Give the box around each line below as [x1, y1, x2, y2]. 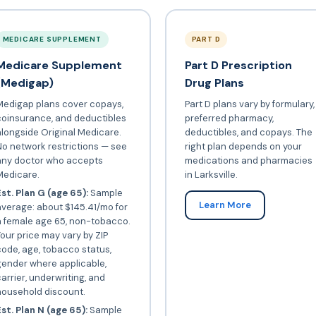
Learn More [198, 198, 251, 211]
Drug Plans [184, 75, 244, 90]
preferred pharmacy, [184, 111, 274, 124]
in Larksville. [184, 168, 238, 181]
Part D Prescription [184, 57, 292, 73]
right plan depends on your [184, 140, 302, 152]
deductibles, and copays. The [184, 126, 312, 138]
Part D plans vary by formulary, [184, 97, 315, 110]
